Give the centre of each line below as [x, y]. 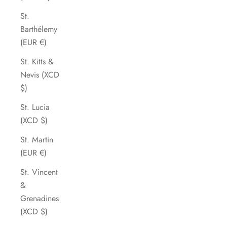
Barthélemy [39, 29]
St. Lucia [35, 107]
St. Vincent [39, 172]
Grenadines [40, 199]
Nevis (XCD [40, 75]
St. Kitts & [37, 62]
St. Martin [37, 140]
